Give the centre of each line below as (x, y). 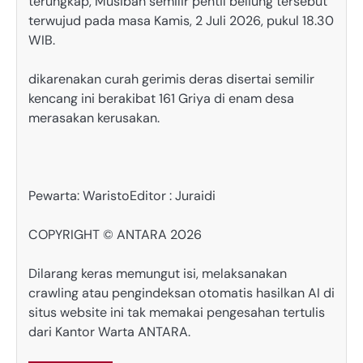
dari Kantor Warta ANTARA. (109, 331)
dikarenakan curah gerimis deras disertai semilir (171, 79)
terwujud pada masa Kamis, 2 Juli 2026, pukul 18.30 (181, 20)
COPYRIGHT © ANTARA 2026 (115, 234)
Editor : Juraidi (173, 195)
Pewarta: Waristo (79, 195)
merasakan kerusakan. (94, 117)
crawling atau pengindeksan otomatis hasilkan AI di (181, 293)
